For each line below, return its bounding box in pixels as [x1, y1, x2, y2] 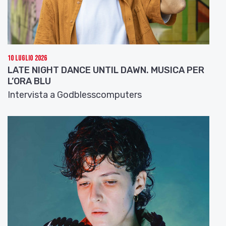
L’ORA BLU [8, 75, 51, 87]
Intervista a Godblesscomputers [8, 89, 142, 100]
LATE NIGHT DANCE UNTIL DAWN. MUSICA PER [8, 64, 204, 76]
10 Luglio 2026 [8, 53, 47, 63]
